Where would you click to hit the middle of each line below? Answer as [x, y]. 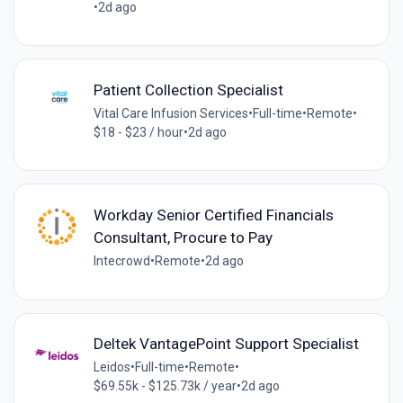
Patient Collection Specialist [188, 90]
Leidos [112, 367]
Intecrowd [121, 260]
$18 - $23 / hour [138, 132]
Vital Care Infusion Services [170, 113]
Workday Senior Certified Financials [213, 215]
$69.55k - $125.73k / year [165, 386]
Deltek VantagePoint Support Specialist [226, 344]
